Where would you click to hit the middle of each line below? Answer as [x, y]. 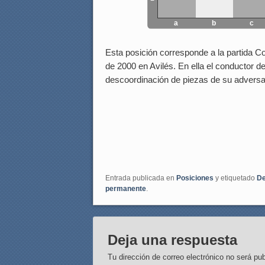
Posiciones [195, 178]
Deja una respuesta [173, 240]
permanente [126, 189]
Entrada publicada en [141, 178]
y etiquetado [235, 178]
